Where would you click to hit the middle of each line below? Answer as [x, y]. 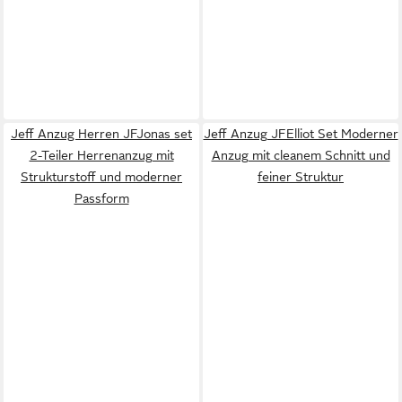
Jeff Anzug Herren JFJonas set [101, 133]
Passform [101, 198]
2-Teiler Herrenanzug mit [101, 155]
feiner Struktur [301, 176]
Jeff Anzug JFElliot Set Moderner [301, 133]
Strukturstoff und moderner [101, 176]
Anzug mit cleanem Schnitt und [301, 155]
